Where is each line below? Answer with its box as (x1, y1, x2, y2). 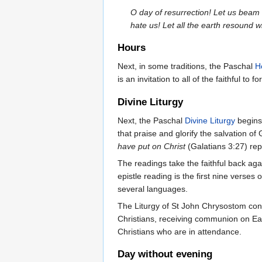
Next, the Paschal (118, 115, 185, 125)
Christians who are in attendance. (118, 226, 242, 236)
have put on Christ (118, 141, 185, 151)
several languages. (118, 184, 188, 194)
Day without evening (118, 248, 212, 260)
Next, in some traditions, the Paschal (118, 61, 255, 71)
